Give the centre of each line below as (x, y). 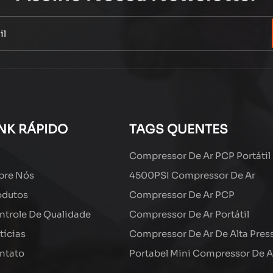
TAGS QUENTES (178, 129)
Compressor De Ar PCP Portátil (200, 155)
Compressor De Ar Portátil (189, 214)
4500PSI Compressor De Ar (192, 175)
